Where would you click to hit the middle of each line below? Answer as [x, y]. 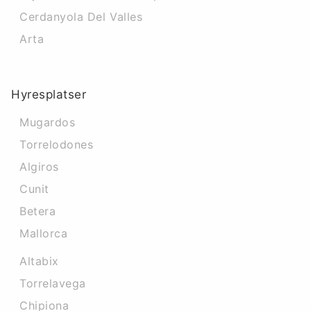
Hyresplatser [49, 94]
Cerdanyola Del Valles [81, 17]
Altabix [39, 261]
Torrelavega [53, 283]
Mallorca [44, 233]
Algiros [39, 167]
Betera [38, 211]
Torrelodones [57, 144]
